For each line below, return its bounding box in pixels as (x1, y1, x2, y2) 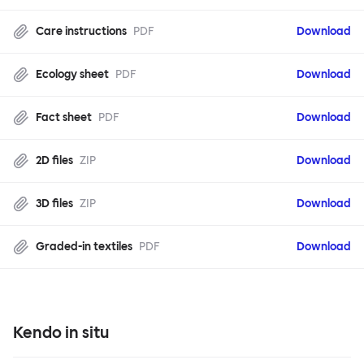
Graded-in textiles (36, 240, 132, 254)
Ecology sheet (36, 67, 109, 82)
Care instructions (36, 24, 127, 39)
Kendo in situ (13, 323, 109, 343)
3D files (36, 197, 73, 211)
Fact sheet (36, 110, 92, 125)
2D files (36, 154, 73, 168)
